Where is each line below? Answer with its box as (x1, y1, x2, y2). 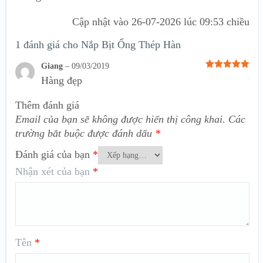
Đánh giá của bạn (15, 149, 93, 161)
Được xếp (205, 72, 240, 80)
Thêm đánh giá (15, 99, 79, 112)
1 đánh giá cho (15, 39, 81, 51)
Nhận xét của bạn (15, 166, 93, 178)
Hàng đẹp (41, 75, 82, 87)
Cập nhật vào (72, 16, 131, 28)
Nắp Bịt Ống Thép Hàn (81, 39, 181, 51)
